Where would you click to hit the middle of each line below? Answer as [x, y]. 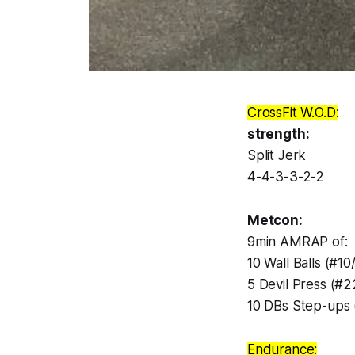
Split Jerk [277, 156]
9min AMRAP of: [298, 242]
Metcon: [275, 221]
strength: [279, 134]
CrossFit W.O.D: [293, 113]
